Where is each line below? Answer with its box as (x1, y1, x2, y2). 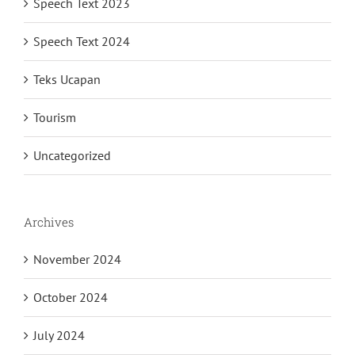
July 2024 (33, 326, 85, 343)
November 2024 (33, 250, 121, 267)
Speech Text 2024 (33, 33, 130, 50)
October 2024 (33, 288, 108, 305)
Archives (24, 214, 74, 231)
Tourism (33, 109, 76, 126)
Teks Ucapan (33, 71, 101, 88)
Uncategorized (33, 147, 111, 164)
